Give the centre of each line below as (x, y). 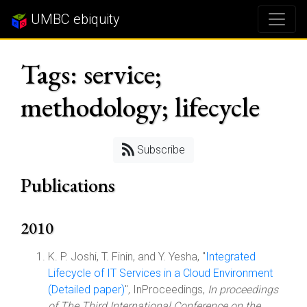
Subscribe (160, 150)
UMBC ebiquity (74, 19)
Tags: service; (91, 74)
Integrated (231, 257)
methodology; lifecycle (140, 107)
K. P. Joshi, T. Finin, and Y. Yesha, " (127, 257)
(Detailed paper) (86, 290)
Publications (68, 185)
